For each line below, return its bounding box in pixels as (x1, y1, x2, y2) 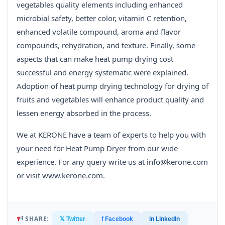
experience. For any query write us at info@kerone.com (17, 157, 208, 167)
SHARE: (23, 214, 49, 223)
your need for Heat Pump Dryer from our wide (17, 143, 178, 154)
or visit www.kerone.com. (17, 170, 105, 181)
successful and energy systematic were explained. (17, 67, 188, 78)
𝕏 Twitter (60, 215, 86, 223)
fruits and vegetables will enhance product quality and (17, 94, 204, 105)
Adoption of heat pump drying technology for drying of (17, 81, 208, 91)
